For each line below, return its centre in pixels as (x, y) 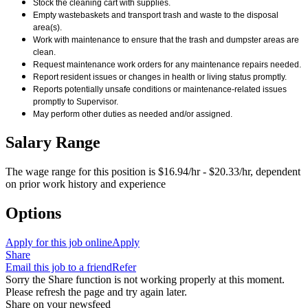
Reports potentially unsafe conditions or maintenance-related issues (160, 90)
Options (33, 213)
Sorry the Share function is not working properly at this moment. (145, 279)
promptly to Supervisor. (76, 102)
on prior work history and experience (86, 184)
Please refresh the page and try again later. (96, 291)
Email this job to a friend (59, 267)
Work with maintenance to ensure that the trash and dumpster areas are (166, 40)
